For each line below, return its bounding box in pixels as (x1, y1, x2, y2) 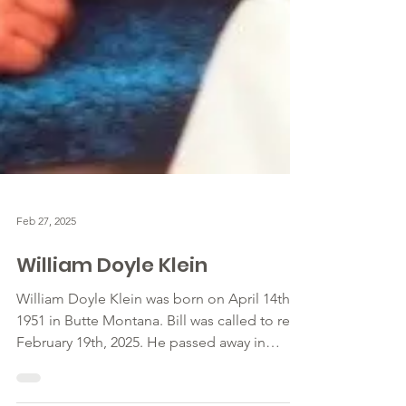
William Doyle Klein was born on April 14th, (16, 337, 294, 354)
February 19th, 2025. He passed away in (16, 381, 266, 398)
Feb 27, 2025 (16, 260, 76, 275)
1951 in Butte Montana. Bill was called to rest (16, 359, 301, 376)
